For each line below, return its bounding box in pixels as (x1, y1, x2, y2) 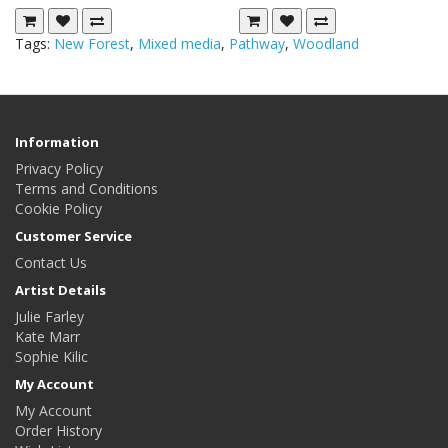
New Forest (54, 34, 130, 53)
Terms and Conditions (15, 179, 158, 198)
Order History (15, 421, 102, 440)
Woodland (293, 34, 359, 53)
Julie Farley (15, 307, 84, 326)
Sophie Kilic (15, 347, 88, 366)
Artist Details (15, 281, 106, 299)
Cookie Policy (15, 199, 102, 218)
